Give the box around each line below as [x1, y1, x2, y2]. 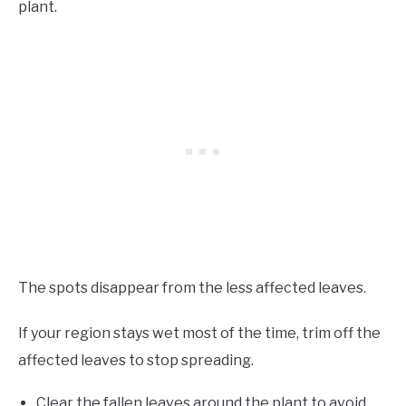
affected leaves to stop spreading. [18, 351, 254, 369]
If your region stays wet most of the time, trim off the [18, 324, 381, 342]
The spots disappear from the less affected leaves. [18, 278, 366, 296]
